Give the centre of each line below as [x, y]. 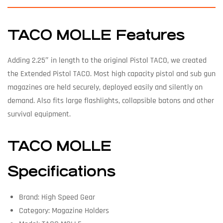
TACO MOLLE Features [96, 35]
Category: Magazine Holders [64, 211]
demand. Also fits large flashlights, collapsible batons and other [111, 101]
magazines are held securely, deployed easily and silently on [105, 88]
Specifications [61, 172]
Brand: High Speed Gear [57, 197]
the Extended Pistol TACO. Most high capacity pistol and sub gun [111, 74]
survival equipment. [39, 114]
